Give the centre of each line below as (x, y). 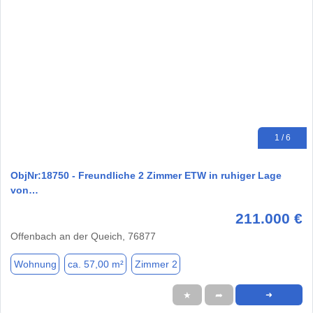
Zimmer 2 (156, 264)
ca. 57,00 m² (95, 264)
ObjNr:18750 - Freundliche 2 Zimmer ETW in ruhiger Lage (146, 176)
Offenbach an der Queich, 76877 (83, 236)
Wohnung (35, 264)
